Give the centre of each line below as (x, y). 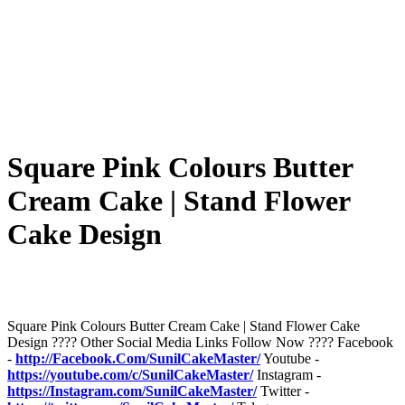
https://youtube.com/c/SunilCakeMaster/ (130, 374)
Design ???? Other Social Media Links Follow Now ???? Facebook (200, 342)
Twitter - (283, 391)
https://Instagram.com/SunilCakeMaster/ (132, 391)
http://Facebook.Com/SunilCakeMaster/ (138, 358)
